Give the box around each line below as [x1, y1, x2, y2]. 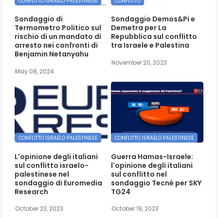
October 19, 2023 [111, 204, 159, 213]
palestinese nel [15, 169, 69, 179]
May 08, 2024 [15, 67, 54, 76]
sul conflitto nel [110, 169, 167, 179]
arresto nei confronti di [15, 40, 98, 51]
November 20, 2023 [111, 58, 167, 67]
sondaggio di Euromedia [15, 178, 102, 188]
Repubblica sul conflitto [110, 32, 197, 42]
